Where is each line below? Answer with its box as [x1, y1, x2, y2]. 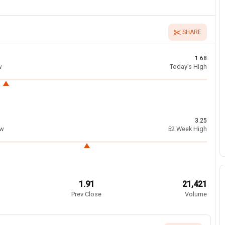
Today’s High [170, 63, 207, 71]
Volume [185, 190, 207, 198]
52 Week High [168, 125, 207, 133]
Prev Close [71, 190, 102, 198]
